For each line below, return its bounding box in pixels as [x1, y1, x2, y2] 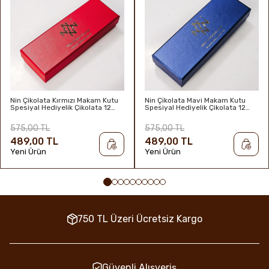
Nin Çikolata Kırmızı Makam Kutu [10, 96, 118, 104]
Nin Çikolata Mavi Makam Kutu [145, 96, 246, 104]
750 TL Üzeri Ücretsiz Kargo [77, 213, 202, 225]
